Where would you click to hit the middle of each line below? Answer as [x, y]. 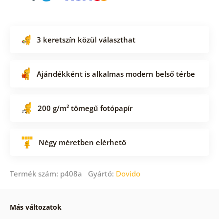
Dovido [128, 173]
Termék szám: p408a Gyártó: [63, 173]
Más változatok [35, 207]
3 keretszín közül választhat [86, 39]
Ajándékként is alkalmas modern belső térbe [116, 74]
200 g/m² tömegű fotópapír [85, 108]
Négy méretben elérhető [82, 142]
